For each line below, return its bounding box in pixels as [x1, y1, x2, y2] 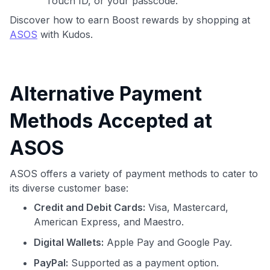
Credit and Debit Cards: [34, 201, 145, 213]
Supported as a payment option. [68, 256, 219, 269]
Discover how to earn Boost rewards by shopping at [10, 13, 250, 26]
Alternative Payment [10, 81, 202, 105]
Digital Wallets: [34, 236, 104, 248]
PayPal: [34, 256, 68, 269]
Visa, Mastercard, [145, 201, 228, 213]
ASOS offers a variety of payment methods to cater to [10, 167, 258, 180]
